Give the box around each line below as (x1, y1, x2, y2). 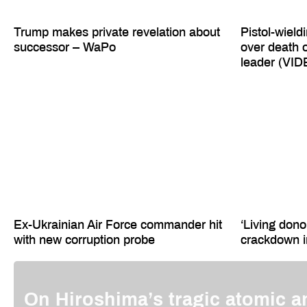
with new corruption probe (14, 232, 155, 247)
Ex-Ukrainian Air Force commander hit (14, 217, 222, 232)
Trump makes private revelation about (14, 25, 220, 39)
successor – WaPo (14, 40, 116, 54)
